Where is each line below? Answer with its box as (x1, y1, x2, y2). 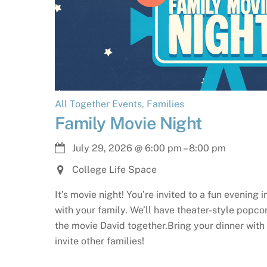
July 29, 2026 (72, 142, 132, 154)
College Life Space (72, 163, 157, 175)
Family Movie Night (55, 113, 203, 133)
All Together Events (55, 98, 142, 110)
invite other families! (55, 235, 144, 247)
